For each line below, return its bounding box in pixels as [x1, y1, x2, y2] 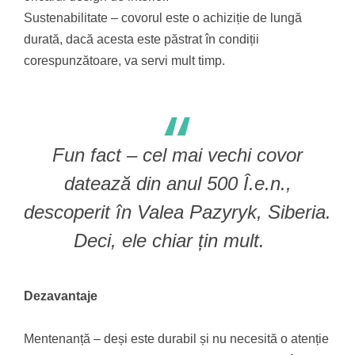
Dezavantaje [24, 289, 97, 303]
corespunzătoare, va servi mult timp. [24, 54, 225, 67]
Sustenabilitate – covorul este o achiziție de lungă [24, 11, 302, 25]
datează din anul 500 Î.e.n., [63, 173, 292, 194]
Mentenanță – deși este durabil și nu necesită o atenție [24, 332, 329, 345]
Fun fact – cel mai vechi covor [52, 144, 303, 166]
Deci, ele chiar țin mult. [74, 230, 281, 251]
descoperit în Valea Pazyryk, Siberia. [24, 201, 331, 223]
